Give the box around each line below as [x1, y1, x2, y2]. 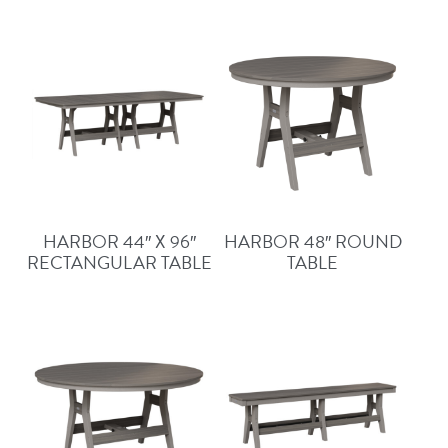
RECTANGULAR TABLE [26, 249, 212, 277]
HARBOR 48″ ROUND [223, 228, 402, 256]
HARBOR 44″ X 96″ [42, 228, 196, 256]
